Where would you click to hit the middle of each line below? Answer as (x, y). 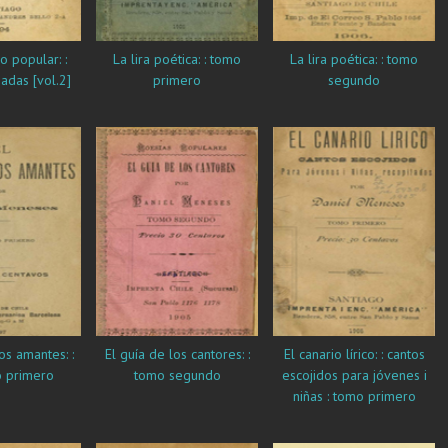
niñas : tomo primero (354, 396)
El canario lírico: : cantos (354, 354)
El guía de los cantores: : (112, 354)
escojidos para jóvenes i (354, 375)
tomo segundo (177, 375)
